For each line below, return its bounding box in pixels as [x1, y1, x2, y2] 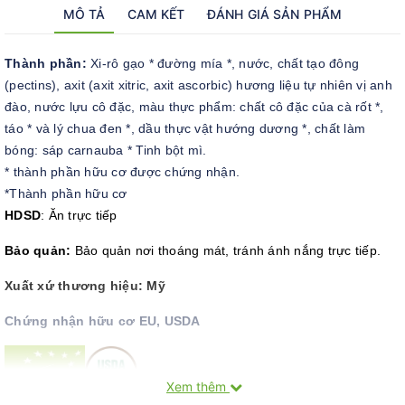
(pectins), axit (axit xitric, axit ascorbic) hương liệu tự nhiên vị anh [5, 78, 392, 92]
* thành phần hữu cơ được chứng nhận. [5, 165, 240, 179]
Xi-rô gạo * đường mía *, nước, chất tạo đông [90, 56, 359, 71]
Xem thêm [166, 379, 230, 394]
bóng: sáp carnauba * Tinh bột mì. [5, 143, 207, 157]
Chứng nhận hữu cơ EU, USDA [5, 314, 201, 328]
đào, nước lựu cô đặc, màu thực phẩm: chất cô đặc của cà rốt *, [5, 99, 384, 114]
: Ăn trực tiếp [41, 208, 118, 222]
